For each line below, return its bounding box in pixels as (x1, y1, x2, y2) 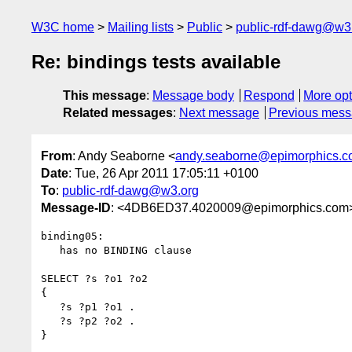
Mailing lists (108, 20, 174, 34)
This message (63, 89, 146, 103)
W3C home (31, 20, 94, 34)
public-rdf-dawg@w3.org (62, 183, 199, 197)
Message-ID (41, 200, 111, 214)
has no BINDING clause (41, 244, 60, 256)
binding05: (41, 229, 104, 242)
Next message (179, 106, 259, 120)
